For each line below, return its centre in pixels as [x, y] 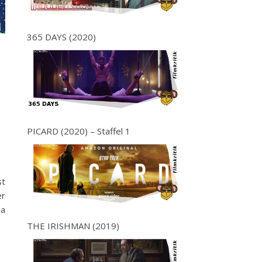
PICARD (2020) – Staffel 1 [79, 131]
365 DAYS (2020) [61, 37]
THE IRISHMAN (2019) [73, 226]
